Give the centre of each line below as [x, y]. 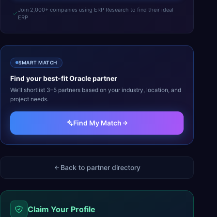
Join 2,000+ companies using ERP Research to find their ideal [95, 10]
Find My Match [97, 123]
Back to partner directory [100, 167]
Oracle [80, 78]
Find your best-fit [40, 78]
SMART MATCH [38, 62]
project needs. [29, 99]
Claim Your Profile [62, 209]
